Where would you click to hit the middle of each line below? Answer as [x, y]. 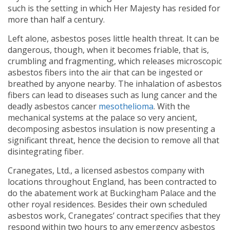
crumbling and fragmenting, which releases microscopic [115, 61]
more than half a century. [56, 20]
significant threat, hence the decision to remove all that [113, 140]
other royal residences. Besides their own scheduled [107, 204]
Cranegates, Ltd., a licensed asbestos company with [106, 170]
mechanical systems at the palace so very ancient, [102, 118]
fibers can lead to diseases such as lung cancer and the [112, 95]
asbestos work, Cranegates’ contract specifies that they [114, 216]
